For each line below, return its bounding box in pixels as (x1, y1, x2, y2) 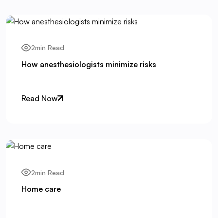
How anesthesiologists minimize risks (21, 59, 156, 69)
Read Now (21, 93, 57, 104)
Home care (21, 184, 61, 194)
